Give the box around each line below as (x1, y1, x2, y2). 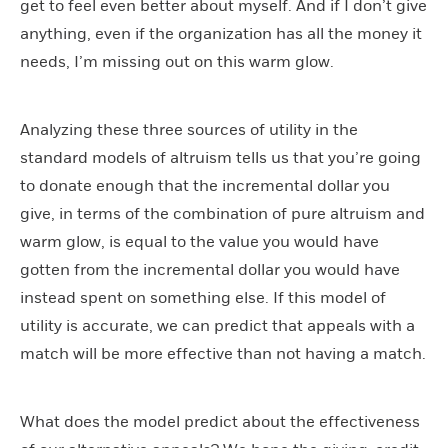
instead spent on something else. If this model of (20, 287, 386, 308)
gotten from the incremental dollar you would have (20, 259, 400, 280)
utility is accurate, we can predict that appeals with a (20, 315, 415, 336)
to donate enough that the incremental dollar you (20, 175, 390, 196)
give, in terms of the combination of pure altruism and (20, 203, 425, 224)
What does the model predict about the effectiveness (20, 411, 420, 432)
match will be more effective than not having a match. (20, 343, 426, 364)
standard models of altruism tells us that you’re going (20, 147, 421, 168)
